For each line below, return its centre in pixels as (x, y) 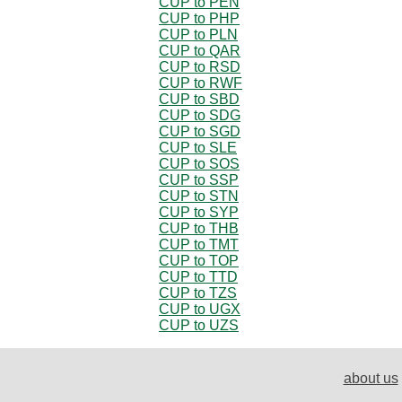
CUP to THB (199, 228)
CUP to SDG (200, 115)
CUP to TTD (198, 276)
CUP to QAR (200, 50)
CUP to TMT (199, 244)
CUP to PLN (198, 34)
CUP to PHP (199, 18)
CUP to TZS (198, 293)
